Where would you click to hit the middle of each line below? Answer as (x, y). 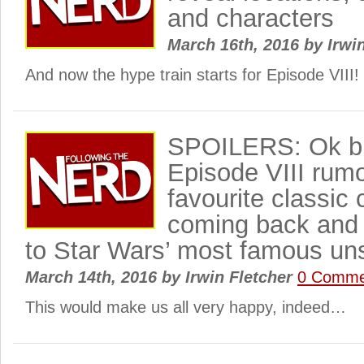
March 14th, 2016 (93, 277)
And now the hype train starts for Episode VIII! (192, 75)
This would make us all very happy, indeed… (186, 307)
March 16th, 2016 (236, 45)
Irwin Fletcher (239, 277)
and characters (251, 18)
